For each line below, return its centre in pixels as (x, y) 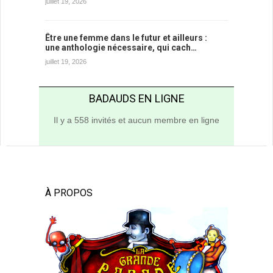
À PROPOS (69, 193)
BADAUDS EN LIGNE (136, 98)
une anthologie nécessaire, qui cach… (121, 47)
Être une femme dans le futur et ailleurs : (126, 37)
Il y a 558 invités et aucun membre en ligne (136, 120)
